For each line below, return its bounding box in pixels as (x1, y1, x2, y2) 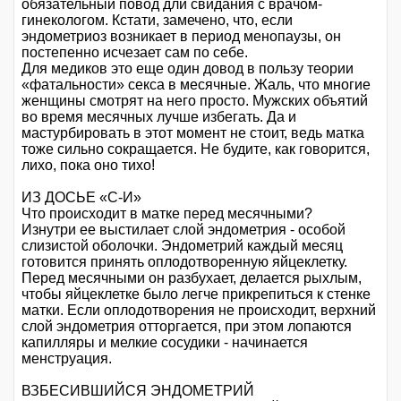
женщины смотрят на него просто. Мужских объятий (21, 93, 368, 109)
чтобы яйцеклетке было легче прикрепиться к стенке (21, 286, 371, 303)
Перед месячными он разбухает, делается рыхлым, (21, 270, 362, 286)
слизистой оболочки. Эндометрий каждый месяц (21, 238, 343, 254)
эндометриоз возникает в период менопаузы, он (21, 29, 341, 45)
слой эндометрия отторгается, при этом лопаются (21, 319, 352, 335)
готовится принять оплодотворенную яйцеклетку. (21, 254, 347, 270)
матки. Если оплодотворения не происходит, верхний (21, 303, 376, 319)
